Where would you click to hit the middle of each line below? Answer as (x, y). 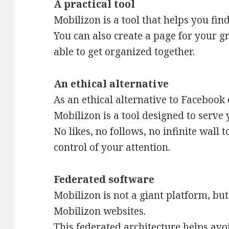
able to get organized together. (124, 52)
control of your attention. (112, 147)
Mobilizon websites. (100, 211)
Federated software (104, 180)
